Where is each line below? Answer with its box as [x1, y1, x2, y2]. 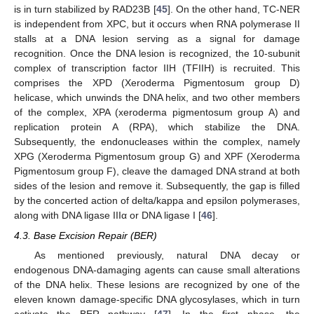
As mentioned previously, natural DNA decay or [34, 249, 300, 261]
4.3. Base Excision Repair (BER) [14, 229, 157, 241]
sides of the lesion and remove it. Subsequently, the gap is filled [14, 180, 300, 192]
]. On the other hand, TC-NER [167, 4, 301, 15]
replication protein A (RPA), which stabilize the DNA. [14, 121, 300, 133]
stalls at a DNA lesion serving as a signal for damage [14, 33, 300, 45]
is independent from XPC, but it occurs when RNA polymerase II [14, 18, 300, 30]
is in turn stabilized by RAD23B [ [14, 4, 156, 15]
